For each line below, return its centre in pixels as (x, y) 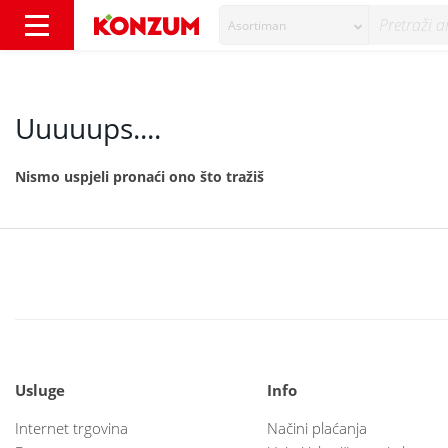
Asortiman (257, 25)
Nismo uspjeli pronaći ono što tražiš (139, 176)
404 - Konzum (191, 48)
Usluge (40, 389)
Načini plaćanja (317, 427)
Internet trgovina (71, 427)
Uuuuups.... (88, 128)
